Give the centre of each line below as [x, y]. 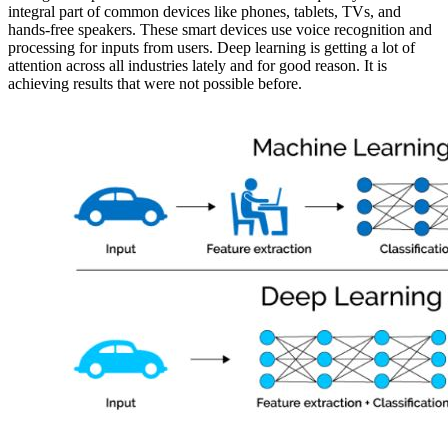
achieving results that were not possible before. [155, 84]
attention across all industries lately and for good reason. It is [197, 66]
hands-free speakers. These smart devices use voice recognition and [220, 30]
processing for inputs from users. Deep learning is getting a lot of [211, 48]
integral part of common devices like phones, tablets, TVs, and [204, 12]
